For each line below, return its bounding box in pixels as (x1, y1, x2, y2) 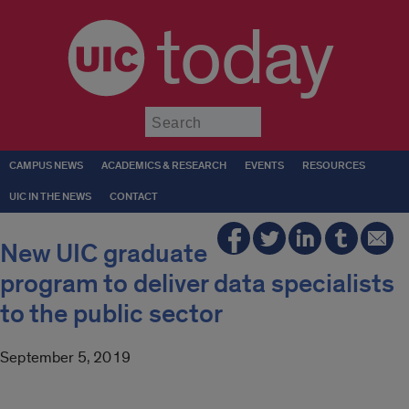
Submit (260, 106, 308, 123)
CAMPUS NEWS (9, 159, 83, 173)
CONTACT (110, 190, 158, 204)
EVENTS (245, 159, 284, 173)
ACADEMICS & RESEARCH (101, 159, 226, 173)
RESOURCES (302, 159, 365, 173)
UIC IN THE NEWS (9, 190, 91, 204)
